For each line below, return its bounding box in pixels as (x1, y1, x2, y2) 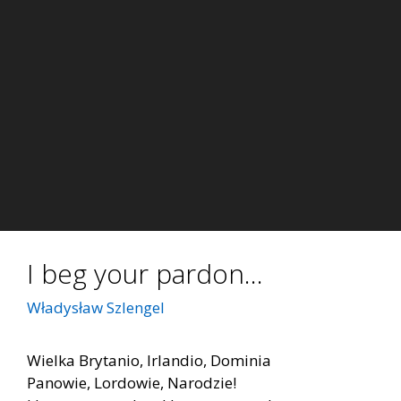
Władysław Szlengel (27, 297, 165, 319)
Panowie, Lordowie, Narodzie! (27, 372, 236, 394)
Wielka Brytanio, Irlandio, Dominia (27, 350, 271, 371)
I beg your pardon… (27, 255, 263, 292)
